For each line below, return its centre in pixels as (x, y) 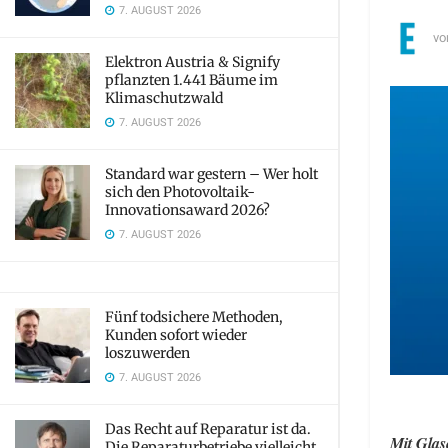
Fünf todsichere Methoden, (194, 317)
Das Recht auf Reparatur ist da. (208, 429)
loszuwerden (147, 353)
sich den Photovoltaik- (180, 192)
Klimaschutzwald (164, 98)
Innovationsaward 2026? (187, 210)
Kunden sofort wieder (176, 335)
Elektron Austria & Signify (192, 62)
